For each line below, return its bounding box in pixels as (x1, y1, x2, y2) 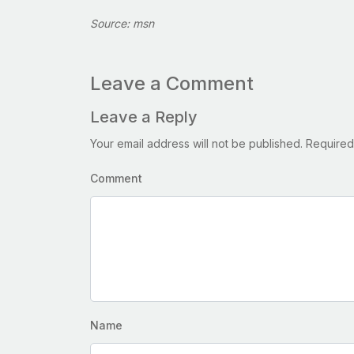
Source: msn (90, 17, 154, 31)
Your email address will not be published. (90, 137, 303, 151)
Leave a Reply (90, 107, 198, 127)
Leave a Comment (90, 72, 254, 96)
